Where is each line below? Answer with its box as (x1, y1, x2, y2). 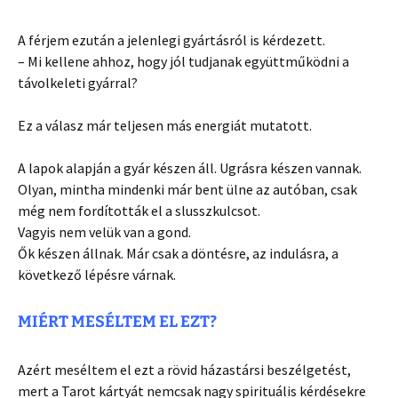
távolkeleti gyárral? (18, 74, 138, 92)
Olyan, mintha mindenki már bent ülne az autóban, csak (18, 180, 357, 199)
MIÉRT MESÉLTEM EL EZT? (18, 312, 217, 332)
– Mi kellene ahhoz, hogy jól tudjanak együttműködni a (18, 52, 349, 71)
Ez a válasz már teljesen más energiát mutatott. (18, 116, 312, 135)
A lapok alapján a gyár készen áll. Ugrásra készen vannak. (18, 159, 362, 178)
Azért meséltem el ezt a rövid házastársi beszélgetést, (18, 361, 351, 379)
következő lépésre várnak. (18, 266, 176, 284)
